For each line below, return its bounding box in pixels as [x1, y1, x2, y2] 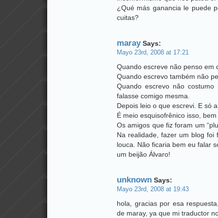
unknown [117, 175, 152, 184]
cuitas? [117, 14, 139, 21]
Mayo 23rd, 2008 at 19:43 [117, 186, 189, 193]
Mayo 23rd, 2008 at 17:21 [117, 49, 189, 56]
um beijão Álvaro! [117, 150, 170, 158]
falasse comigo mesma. [117, 92, 190, 100]
